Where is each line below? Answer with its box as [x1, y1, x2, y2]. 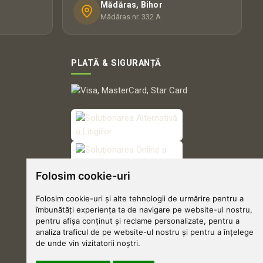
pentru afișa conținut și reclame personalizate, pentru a [35, 216, 240, 225]
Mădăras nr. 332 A [100, 12, 161, 22]
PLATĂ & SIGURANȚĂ [71, 58, 161, 68]
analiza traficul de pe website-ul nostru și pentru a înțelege [35, 227, 254, 237]
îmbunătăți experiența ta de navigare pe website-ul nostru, [35, 205, 252, 214]
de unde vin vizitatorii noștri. [35, 238, 140, 248]
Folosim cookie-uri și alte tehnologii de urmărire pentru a [35, 194, 244, 203]
